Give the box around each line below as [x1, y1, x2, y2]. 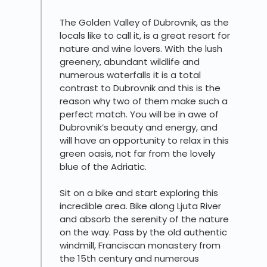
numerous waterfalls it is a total [60, 69, 201, 82]
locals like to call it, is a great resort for [60, 29, 230, 42]
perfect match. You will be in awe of [60, 108, 219, 121]
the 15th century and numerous [60, 252, 199, 265]
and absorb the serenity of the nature [60, 213, 229, 226]
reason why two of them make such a [60, 95, 228, 108]
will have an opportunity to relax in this [60, 134, 229, 147]
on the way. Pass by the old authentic [60, 226, 227, 239]
